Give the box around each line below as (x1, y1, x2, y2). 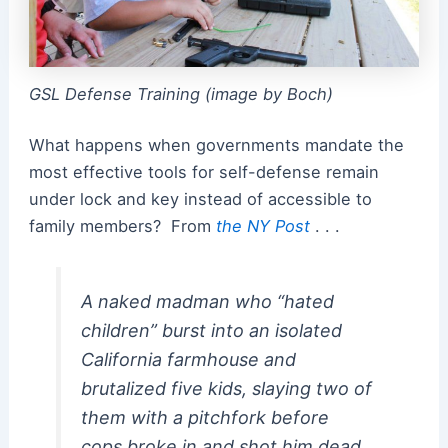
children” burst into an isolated (80, 320, 342, 342)
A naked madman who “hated (80, 291, 334, 313)
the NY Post (215, 216, 310, 237)
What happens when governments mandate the (28, 135, 404, 156)
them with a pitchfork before (80, 407, 329, 429)
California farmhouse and (80, 349, 296, 371)
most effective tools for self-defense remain (28, 162, 379, 183)
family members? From (28, 216, 216, 237)
